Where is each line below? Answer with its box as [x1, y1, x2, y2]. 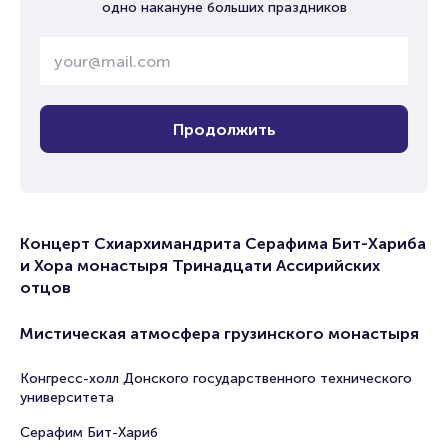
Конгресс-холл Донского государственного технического [20, 370, 412, 387]
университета [20, 389, 114, 406]
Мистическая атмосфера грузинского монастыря [20, 324, 419, 343]
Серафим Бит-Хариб [20, 424, 158, 441]
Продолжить [172, 119, 276, 139]
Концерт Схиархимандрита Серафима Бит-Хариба [20, 234, 426, 253]
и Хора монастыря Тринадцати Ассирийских [20, 256, 380, 275]
